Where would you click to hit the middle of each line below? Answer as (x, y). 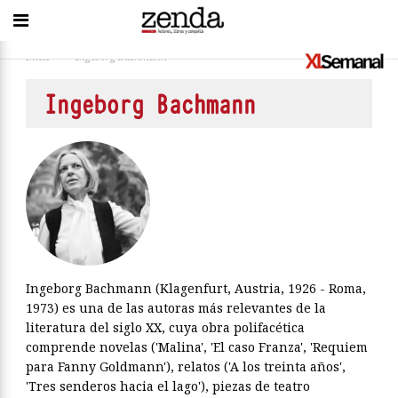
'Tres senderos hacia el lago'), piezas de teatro (168, 386)
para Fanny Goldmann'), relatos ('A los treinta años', (186, 366)
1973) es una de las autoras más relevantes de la (176, 308)
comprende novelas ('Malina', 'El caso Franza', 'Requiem (197, 347)
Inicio (38, 56)
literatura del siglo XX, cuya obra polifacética (165, 327)
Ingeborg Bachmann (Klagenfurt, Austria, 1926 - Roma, (196, 288)
